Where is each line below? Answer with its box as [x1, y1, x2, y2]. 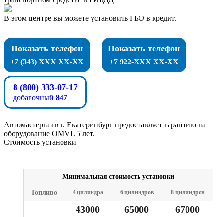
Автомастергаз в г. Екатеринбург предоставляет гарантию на [4, 121, 206, 129]
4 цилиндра [72, 189, 103, 196]
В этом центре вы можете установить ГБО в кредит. [4, 14, 176, 22]
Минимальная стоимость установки [62, 173, 174, 180]
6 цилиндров [120, 189, 154, 196]
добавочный [13, 93, 56, 102]
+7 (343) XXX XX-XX [10, 58, 84, 66]
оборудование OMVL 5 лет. [4, 129, 94, 138]
